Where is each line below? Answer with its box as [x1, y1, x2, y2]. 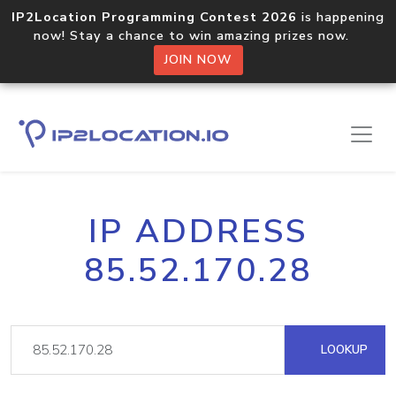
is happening [297, 8, 385, 26]
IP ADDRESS [88, 209, 308, 254]
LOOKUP [317, 341, 368, 358]
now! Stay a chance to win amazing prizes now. [34, 27, 362, 44]
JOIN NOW [164, 51, 232, 68]
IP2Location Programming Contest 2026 [11, 8, 297, 26]
